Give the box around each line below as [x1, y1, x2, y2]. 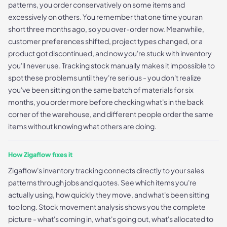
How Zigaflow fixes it [8, 150, 72, 159]
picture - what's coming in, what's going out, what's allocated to [8, 214, 213, 223]
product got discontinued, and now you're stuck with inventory [8, 48, 212, 58]
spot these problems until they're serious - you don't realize [8, 72, 201, 82]
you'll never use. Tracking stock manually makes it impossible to [8, 60, 215, 70]
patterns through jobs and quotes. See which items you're [8, 177, 197, 187]
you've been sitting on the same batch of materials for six [8, 85, 194, 94]
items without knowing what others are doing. [8, 121, 157, 131]
